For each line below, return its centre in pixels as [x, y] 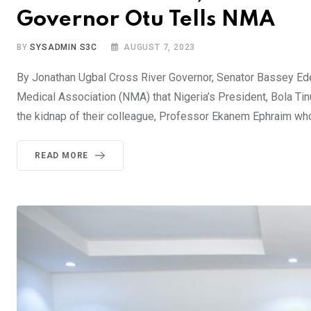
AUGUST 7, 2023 [160, 48]
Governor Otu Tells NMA [149, 20]
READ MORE [62, 156]
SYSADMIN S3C [64, 48]
